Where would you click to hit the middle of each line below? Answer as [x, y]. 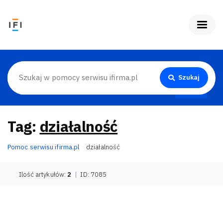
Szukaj [189, 77]
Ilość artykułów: [43, 174]
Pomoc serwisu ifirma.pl [44, 147]
